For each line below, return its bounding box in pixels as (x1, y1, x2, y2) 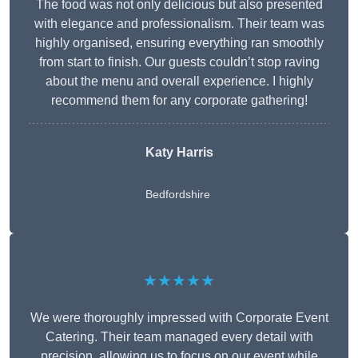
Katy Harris (145, 145, 213, 160)
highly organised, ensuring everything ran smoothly (34, 36, 324, 50)
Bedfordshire (145, 188, 210, 201)
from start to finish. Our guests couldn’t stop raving (38, 55, 320, 70)
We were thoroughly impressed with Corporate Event (30, 311, 328, 325)
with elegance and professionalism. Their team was (34, 17, 324, 31)
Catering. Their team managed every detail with (45, 330, 313, 344)
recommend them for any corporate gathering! (50, 93, 308, 108)
